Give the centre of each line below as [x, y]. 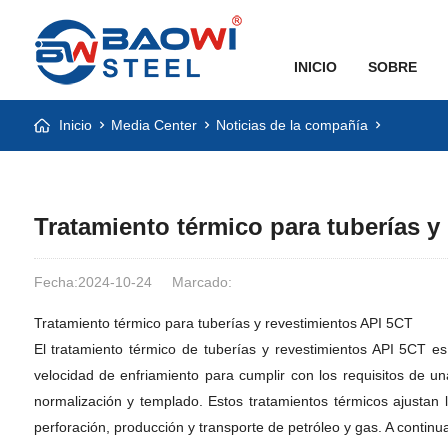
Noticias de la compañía [291, 125]
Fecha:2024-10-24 [92, 282]
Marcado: [201, 282]
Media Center [153, 125]
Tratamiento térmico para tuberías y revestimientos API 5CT [223, 323]
